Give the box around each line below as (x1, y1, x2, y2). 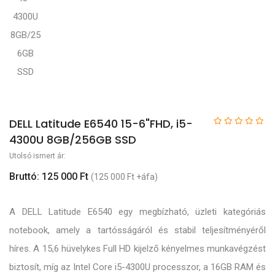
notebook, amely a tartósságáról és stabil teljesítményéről (9, 225, 266, 236)
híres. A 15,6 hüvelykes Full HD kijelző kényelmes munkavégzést (9, 243, 266, 255)
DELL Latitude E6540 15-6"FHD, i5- (9, 115, 193, 131)
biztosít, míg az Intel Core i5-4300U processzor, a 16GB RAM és (9, 261, 266, 273)
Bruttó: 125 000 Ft (9, 170, 88, 182)
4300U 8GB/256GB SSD (9, 131, 136, 147)
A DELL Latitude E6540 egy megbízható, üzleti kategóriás (9, 206, 266, 218)
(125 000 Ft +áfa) (91, 171, 158, 182)
